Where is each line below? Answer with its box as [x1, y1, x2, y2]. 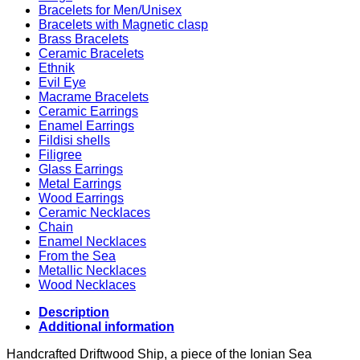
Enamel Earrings [39, 118, 134, 133]
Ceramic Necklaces [39, 205, 150, 219]
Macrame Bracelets [39, 89, 149, 104]
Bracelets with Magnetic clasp [39, 17, 208, 31]
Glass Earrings [39, 162, 123, 176]
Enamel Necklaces [39, 234, 146, 248]
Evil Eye [39, 75, 86, 89]
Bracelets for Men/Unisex [39, 2, 182, 17]
